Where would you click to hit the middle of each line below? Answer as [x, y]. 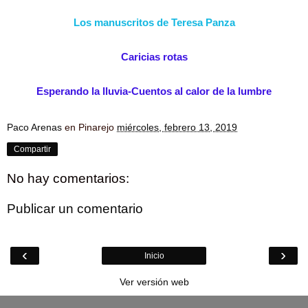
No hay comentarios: [68, 178]
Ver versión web [154, 282]
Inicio [154, 255]
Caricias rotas [154, 57]
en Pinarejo [91, 128]
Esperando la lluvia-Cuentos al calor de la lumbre [154, 92]
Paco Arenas [34, 128]
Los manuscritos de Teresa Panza [154, 23]
